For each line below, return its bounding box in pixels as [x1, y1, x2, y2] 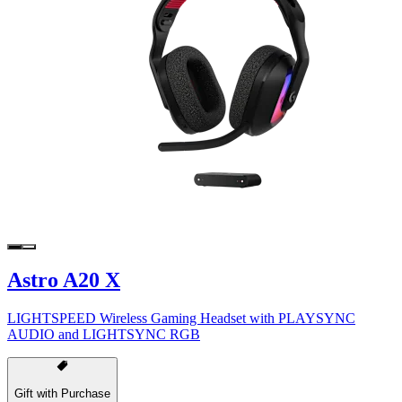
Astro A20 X [7, 268, 120, 293]
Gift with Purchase [14, 386, 110, 400]
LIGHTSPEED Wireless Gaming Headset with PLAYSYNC [7, 310, 355, 327]
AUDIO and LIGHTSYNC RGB [7, 327, 200, 343]
